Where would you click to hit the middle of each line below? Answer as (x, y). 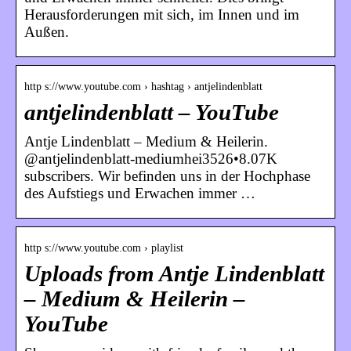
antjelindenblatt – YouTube (152, 112)
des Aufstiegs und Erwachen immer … (140, 193)
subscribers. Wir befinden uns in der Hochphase (167, 175)
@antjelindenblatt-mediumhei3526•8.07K (151, 158)
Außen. (47, 31)
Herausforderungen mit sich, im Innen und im (162, 14)
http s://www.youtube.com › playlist (104, 248)
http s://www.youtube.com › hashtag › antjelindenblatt (143, 86)
